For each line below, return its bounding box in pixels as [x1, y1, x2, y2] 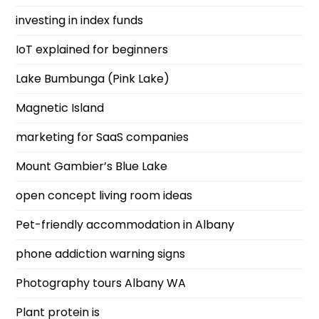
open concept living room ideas [16, 187, 193, 204]
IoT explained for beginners [16, 41, 169, 58]
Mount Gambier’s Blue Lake [16, 158, 168, 174]
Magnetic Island [16, 100, 105, 116]
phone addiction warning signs [16, 246, 186, 262]
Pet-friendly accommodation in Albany [16, 216, 235, 233]
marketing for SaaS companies [16, 129, 189, 145]
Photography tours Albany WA [16, 275, 187, 291]
